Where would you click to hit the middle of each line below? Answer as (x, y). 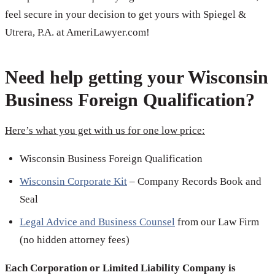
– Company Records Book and (194, 182)
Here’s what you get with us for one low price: (105, 130)
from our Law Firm (217, 222)
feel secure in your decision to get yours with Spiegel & (126, 14)
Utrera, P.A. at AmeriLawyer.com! (77, 32)
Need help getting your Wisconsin (137, 77)
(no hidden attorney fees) (75, 240)
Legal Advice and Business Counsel (97, 222)
